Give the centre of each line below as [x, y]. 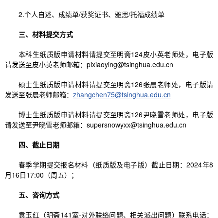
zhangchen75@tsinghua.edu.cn [122, 95]
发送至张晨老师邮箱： [39, 95]
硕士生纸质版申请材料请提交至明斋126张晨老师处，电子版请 [116, 84]
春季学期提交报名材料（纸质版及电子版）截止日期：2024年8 [116, 165]
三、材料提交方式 [46, 34]
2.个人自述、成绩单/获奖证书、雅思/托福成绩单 [91, 14]
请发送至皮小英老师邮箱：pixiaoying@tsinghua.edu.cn [89, 64]
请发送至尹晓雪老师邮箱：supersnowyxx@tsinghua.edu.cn [96, 125]
